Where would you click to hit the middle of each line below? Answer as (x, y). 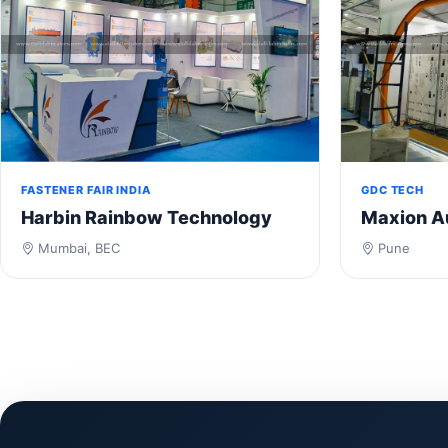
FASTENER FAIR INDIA (86, 190)
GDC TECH (393, 190)
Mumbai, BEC (77, 248)
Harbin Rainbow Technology (146, 218)
